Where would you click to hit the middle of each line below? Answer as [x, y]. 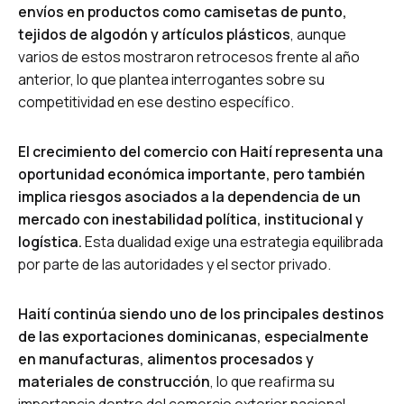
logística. [50, 241]
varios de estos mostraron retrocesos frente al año [189, 56]
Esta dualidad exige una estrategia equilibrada [233, 241]
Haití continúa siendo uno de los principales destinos [201, 313]
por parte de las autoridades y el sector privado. [174, 264]
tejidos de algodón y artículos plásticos [154, 34]
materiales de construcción [114, 381]
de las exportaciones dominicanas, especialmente [193, 336]
